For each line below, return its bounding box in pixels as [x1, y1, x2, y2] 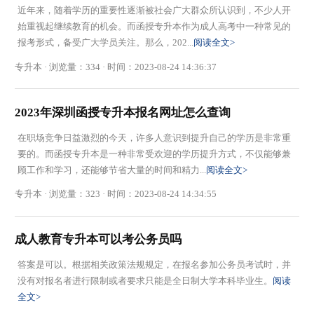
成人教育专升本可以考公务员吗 [15, 233, 182, 247]
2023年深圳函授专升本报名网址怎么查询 [15, 105, 231, 119]
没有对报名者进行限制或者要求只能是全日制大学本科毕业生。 [17, 275, 273, 287]
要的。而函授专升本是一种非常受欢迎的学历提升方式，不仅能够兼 [17, 148, 291, 159]
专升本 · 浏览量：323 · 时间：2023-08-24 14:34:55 [15, 189, 217, 200]
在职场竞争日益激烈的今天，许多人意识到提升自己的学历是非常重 [17, 132, 291, 143]
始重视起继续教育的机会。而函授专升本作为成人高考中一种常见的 [17, 21, 291, 32]
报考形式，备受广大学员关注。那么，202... [17, 37, 193, 48]
